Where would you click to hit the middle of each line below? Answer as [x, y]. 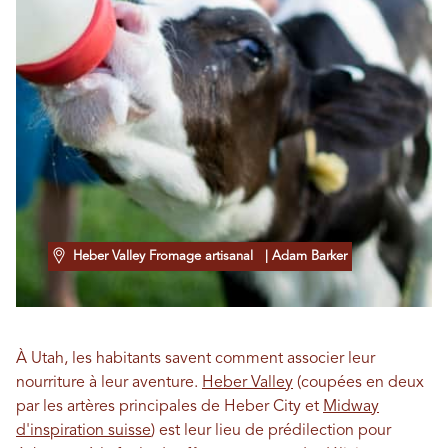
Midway [351, 407]
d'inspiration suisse [83, 431]
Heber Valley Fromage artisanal [163, 256]
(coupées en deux [358, 383]
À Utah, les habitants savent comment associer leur [195, 359]
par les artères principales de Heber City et [169, 407]
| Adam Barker [302, 256]
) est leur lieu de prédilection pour [271, 431]
